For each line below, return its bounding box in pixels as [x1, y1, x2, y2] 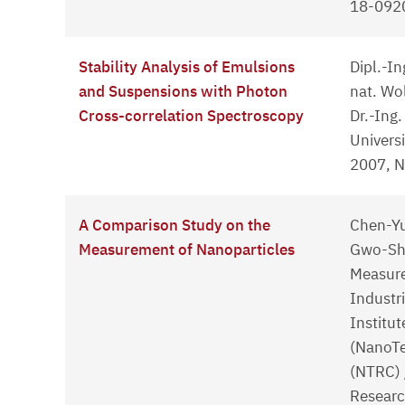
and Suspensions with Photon [79, 81, 287, 102]
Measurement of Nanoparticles [79, 240, 295, 260]
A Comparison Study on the [79, 215, 270, 236]
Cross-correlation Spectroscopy [79, 106, 304, 127]
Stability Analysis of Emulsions [79, 57, 295, 78]
